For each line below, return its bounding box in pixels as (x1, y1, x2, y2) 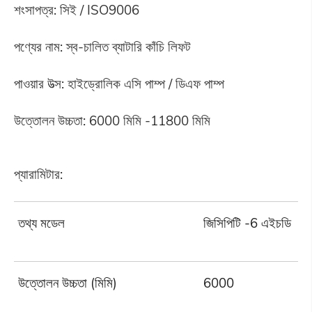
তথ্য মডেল (18, 214, 65, 232)
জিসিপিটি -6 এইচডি (203, 214, 292, 232)
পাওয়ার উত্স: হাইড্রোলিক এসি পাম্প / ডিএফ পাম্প (13, 75, 224, 92)
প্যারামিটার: (13, 166, 66, 183)
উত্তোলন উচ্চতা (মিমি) (18, 274, 118, 292)
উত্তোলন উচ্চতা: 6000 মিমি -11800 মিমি (13, 111, 210, 129)
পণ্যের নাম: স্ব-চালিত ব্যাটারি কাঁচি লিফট (13, 38, 191, 55)
